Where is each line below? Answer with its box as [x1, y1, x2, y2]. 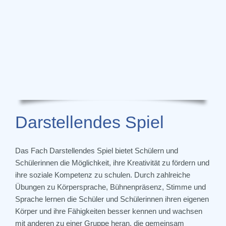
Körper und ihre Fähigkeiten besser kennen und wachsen [15, 206, 202, 215]
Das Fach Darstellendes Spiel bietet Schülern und [15, 146, 178, 155]
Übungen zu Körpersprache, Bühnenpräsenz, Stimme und [15, 182, 206, 191]
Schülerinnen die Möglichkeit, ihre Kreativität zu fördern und [15, 158, 209, 167]
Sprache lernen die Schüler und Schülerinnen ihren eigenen [15, 194, 209, 203]
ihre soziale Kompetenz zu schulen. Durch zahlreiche [15, 170, 190, 179]
